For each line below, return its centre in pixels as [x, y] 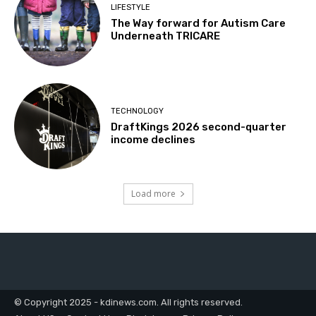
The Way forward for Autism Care [199, 24]
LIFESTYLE [131, 8]
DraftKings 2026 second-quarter [199, 127]
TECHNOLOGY [138, 111]
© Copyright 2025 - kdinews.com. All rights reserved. [128, 303]
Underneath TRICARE [166, 36]
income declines [153, 139]
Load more [153, 194]
